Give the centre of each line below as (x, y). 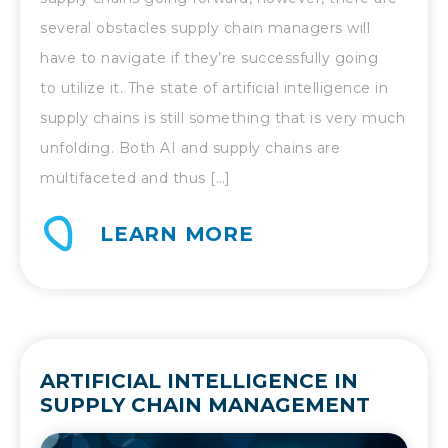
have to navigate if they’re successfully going (209, 58)
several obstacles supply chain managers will (205, 28)
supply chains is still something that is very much (222, 118)
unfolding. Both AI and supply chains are (190, 148)
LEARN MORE (177, 234)
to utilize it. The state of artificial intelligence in (214, 88)
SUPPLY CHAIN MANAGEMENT (205, 405)
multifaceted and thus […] (135, 178)
